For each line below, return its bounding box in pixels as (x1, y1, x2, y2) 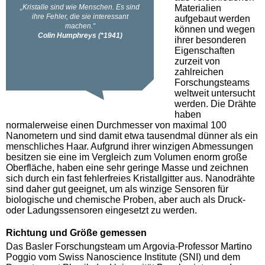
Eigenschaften (174, 45, 235, 56)
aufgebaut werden (174, 13, 250, 24)
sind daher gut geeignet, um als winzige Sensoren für (6, 183, 228, 194)
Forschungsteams (174, 77, 250, 88)
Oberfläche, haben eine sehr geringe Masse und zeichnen (6, 162, 248, 173)
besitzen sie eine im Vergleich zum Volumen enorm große (6, 151, 247, 162)
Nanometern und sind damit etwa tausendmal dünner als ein (6, 130, 258, 141)
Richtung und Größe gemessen (6, 227, 147, 238)
